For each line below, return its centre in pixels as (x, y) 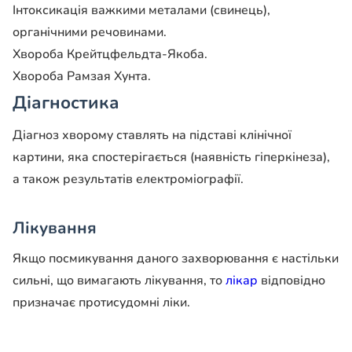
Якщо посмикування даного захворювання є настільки (176, 259)
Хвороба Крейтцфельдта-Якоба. (110, 55)
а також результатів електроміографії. (128, 179)
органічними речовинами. (90, 33)
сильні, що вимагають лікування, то (119, 281)
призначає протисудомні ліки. (101, 303)
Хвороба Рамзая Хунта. (82, 77)
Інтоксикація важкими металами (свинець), (141, 11)
